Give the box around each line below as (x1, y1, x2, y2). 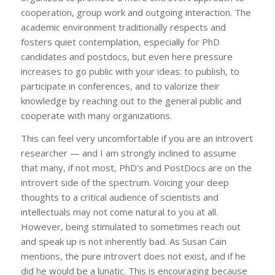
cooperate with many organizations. (20, 109, 172, 122)
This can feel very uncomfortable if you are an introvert (20, 131, 253, 144)
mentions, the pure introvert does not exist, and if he (20, 249, 246, 262)
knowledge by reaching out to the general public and (20, 94, 241, 107)
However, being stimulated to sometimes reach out (20, 220, 241, 233)
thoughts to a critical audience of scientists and (20, 190, 219, 203)
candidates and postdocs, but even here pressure (20, 50, 233, 63)
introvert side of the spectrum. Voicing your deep (20, 176, 229, 188)
